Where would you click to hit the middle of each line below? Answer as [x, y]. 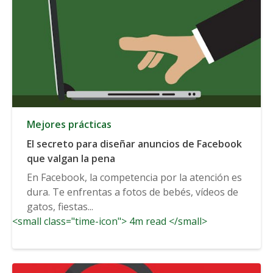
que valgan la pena [71, 158]
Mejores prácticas [69, 124]
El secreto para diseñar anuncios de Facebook [134, 144]
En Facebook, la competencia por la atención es [134, 177]
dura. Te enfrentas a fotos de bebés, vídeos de [133, 192]
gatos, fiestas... [60, 206]
